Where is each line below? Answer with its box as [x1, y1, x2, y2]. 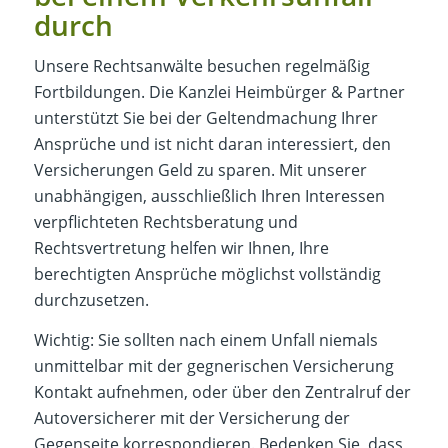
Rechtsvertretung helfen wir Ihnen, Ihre [33, 237, 329, 260]
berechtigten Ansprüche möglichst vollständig [33, 263, 381, 286]
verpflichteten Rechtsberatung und [33, 211, 298, 234]
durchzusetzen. [33, 289, 149, 312]
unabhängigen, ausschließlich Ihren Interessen [33, 185, 385, 208]
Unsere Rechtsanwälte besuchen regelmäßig [33, 55, 370, 78]
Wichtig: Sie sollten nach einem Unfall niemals [33, 329, 378, 352]
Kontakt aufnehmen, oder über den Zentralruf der [33, 381, 411, 404]
